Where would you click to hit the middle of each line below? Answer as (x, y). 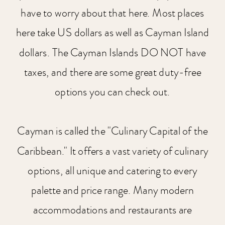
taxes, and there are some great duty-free (113, 72)
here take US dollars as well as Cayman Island (113, 33)
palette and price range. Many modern (113, 190)
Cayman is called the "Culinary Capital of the (113, 132)
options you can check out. (113, 92)
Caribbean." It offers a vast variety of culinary (113, 151)
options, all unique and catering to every (113, 171)
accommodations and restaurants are (113, 210)
